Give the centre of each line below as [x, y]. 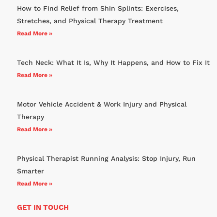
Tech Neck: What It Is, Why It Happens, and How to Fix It [113, 62]
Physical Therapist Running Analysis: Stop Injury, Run [106, 158]
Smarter [31, 171]
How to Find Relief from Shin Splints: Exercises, [98, 8]
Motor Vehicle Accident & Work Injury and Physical [102, 104]
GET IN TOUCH [43, 207]
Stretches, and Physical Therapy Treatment [90, 21]
